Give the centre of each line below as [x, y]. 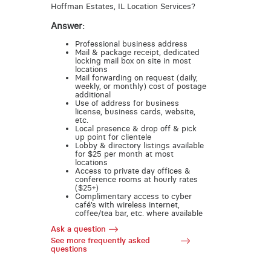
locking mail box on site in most [133, 60]
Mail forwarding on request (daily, [136, 77]
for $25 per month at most [124, 154]
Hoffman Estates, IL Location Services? [123, 6]
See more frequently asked [100, 241]
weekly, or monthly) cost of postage [140, 86]
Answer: [67, 26]
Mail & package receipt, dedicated [137, 52]
